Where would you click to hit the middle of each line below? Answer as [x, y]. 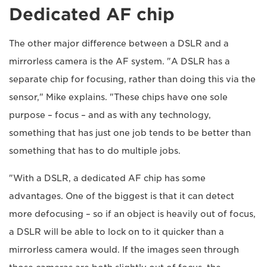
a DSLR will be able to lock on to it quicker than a [117, 232]
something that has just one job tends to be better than [130, 133]
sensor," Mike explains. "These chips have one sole [118, 97]
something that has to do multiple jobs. [95, 150]
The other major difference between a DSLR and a [119, 43]
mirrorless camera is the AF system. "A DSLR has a [119, 61]
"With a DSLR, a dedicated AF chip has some [107, 178]
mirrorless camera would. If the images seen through [124, 249]
